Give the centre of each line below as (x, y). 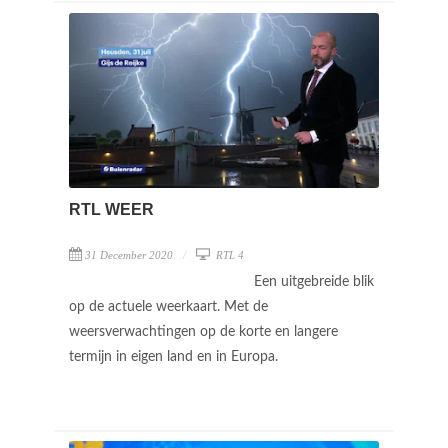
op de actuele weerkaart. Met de (168, 306)
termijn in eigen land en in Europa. (175, 356)
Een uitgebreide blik (314, 281)
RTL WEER (111, 209)
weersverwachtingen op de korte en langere (203, 331)
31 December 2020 (129, 254)
